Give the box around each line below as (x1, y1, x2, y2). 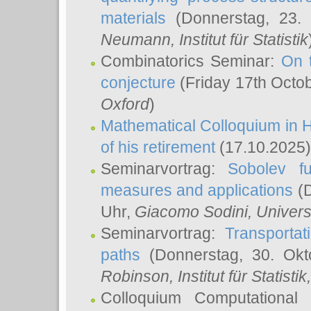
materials (101, 9, 166, 27)
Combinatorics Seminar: (101, 52, 281, 70)
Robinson (101, 267, 169, 285)
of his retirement (101, 138, 215, 156)
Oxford (101, 95, 149, 113)
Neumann (101, 31, 171, 49)
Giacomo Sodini (135, 203, 248, 221)
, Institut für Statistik (171, 31, 308, 49)
